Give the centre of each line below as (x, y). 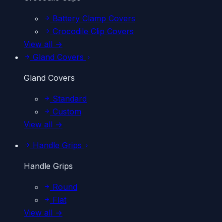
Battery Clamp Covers (93, 18)
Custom (66, 111)
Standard (68, 99)
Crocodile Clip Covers (92, 31)
